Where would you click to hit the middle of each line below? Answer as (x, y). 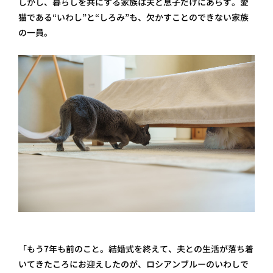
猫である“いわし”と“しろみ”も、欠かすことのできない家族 (133, 17)
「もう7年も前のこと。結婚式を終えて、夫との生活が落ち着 (136, 249)
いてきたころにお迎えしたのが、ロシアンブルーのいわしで (133, 264)
